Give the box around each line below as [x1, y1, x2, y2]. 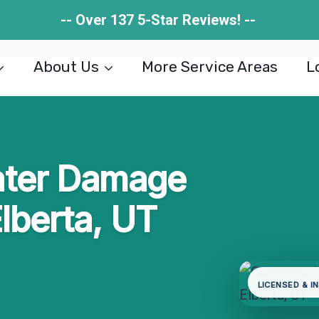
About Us [33, 58, 99, 75]
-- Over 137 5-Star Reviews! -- [60, 11, 259, 28]
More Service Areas [142, 58, 278, 75]
